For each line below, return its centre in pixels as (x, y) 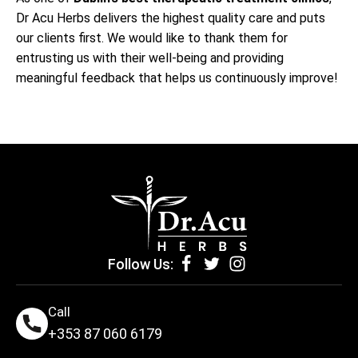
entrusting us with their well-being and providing (150, 58)
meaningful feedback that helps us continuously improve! (177, 78)
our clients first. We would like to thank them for (152, 38)
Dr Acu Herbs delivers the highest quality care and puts (171, 18)
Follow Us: (141, 264)
